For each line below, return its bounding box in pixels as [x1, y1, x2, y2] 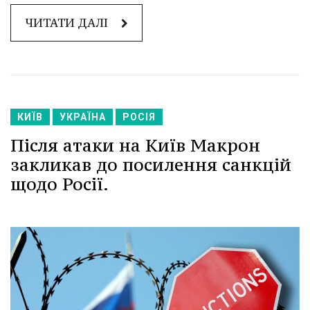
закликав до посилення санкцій [10, 153, 291, 176]
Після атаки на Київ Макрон [10, 134, 260, 156]
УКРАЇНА [60, 111, 106, 122]
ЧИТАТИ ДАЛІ [25, 15, 111, 30]
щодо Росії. [10, 172, 109, 195]
